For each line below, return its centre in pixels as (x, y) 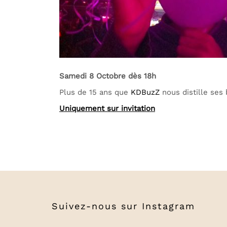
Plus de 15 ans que (95, 92)
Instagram (168, 206)
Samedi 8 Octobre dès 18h (108, 76)
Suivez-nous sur (97, 206)
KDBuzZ (145, 92)
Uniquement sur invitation (107, 108)
